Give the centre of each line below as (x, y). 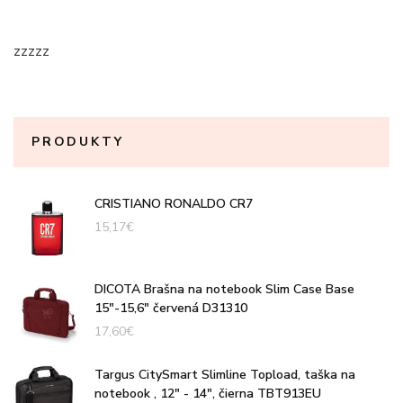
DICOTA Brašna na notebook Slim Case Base (224, 289)
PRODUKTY (78, 141)
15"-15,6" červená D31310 (171, 308)
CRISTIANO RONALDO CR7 (174, 203)
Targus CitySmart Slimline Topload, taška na (225, 374)
